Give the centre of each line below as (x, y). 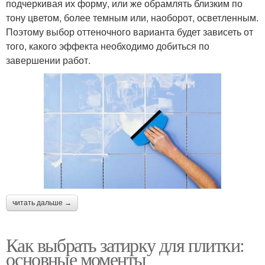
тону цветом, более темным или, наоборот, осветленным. (132, 18)
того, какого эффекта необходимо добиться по (108, 46)
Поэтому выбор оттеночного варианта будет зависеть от (130, 32)
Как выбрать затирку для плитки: (125, 244)
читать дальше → (42, 203)
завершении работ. (48, 60)
